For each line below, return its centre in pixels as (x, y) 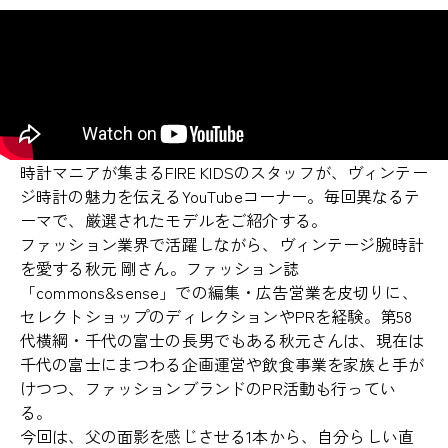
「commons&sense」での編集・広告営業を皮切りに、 (219, 292)
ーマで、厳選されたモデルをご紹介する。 (174, 220)
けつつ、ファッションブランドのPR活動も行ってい (208, 388)
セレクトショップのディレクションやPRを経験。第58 (216, 316)
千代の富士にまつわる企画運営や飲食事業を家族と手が (222, 364)
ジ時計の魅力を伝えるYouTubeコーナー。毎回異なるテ (220, 196)
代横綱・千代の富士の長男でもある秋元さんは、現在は (222, 340)
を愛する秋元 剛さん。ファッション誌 (159, 268)
